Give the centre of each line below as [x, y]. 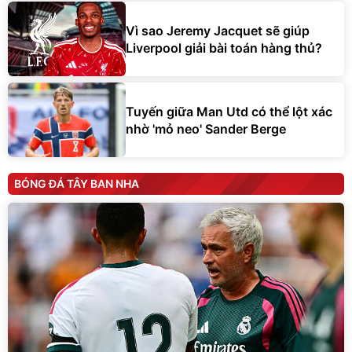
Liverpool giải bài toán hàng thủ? [224, 48]
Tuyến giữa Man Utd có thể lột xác [229, 111]
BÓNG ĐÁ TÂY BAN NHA [77, 184]
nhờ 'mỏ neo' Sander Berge [206, 128]
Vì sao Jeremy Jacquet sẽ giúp [218, 30]
